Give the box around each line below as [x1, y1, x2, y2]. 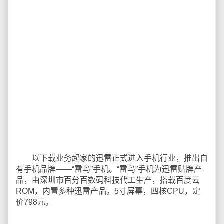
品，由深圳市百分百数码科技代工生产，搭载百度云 [16, 176, 200, 184]
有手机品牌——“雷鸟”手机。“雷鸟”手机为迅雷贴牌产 [16, 165, 202, 173]
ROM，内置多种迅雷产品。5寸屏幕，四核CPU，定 [16, 187, 200, 195]
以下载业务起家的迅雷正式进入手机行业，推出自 [16, 154, 208, 162]
